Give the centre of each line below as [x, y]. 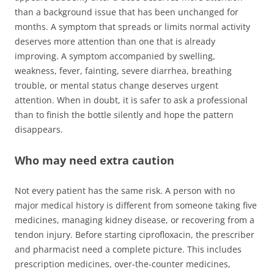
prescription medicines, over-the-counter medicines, [123, 264]
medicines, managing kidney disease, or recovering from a [135, 220]
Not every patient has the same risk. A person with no [125, 190]
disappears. [39, 129]
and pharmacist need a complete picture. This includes [128, 249]
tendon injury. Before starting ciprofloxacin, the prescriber [135, 234]
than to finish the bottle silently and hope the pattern [124, 114]
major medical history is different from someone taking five [136, 205]
